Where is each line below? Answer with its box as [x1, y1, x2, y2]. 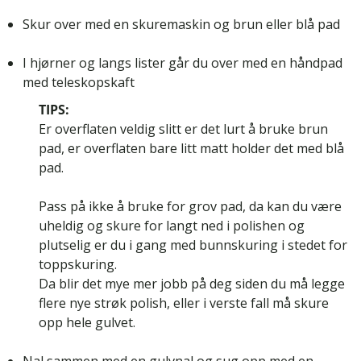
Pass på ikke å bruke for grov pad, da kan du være [39, 197, 342, 215]
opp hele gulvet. [39, 313, 135, 331]
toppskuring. [39, 255, 117, 273]
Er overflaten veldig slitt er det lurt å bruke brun [39, 119, 328, 138]
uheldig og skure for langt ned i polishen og [39, 216, 305, 234]
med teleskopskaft [23, 73, 135, 91]
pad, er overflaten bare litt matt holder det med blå [39, 139, 344, 157]
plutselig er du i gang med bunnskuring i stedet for [39, 235, 347, 254]
